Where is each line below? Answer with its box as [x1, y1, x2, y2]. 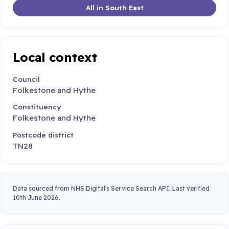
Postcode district [13, 130, 74, 139]
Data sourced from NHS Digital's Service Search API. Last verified [13, 184, 210, 192]
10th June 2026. [13, 193, 60, 201]
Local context [13, 50, 97, 65]
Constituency [13, 102, 61, 111]
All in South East [85, 3, 144, 12]
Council [13, 75, 40, 84]
